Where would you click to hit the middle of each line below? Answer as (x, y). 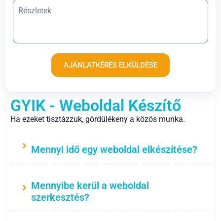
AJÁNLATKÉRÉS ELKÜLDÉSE (110, 65)
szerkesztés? (60, 197)
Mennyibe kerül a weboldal (90, 185)
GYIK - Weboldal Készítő (96, 105)
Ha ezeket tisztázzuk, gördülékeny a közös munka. (98, 119)
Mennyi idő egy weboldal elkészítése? (114, 149)
